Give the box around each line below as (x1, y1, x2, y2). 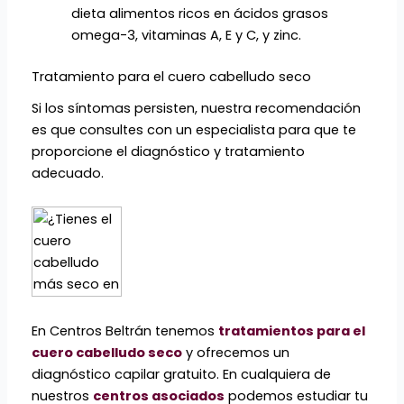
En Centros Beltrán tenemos (32, 321, 219, 340)
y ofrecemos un (186, 343, 290, 362)
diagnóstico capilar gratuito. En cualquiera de (32, 364, 332, 383)
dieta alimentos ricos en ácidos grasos (70, 5, 328, 23)
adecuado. (32, 163, 105, 182)
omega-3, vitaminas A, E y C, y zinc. (70, 26, 301, 45)
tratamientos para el (218, 321, 366, 340)
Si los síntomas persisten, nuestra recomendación (32, 98, 362, 117)
